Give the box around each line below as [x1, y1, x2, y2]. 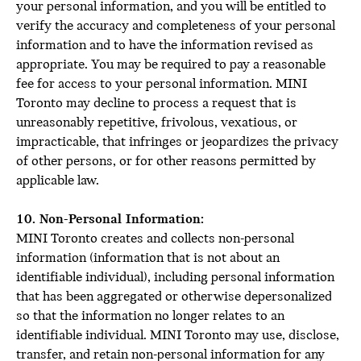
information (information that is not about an [16, 251, 280, 266]
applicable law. [16, 173, 99, 189]
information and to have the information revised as [16, 38, 313, 53]
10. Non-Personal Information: [16, 212, 204, 227]
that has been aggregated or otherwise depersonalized [16, 289, 332, 305]
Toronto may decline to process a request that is [16, 96, 297, 111]
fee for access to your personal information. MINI [16, 77, 307, 92]
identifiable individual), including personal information [16, 270, 334, 285]
